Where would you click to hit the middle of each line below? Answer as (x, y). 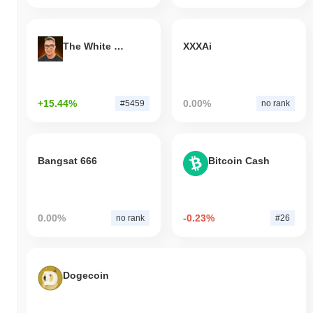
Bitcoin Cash (239, 161)
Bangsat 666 (67, 161)
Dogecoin (86, 276)
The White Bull (119, 46)
